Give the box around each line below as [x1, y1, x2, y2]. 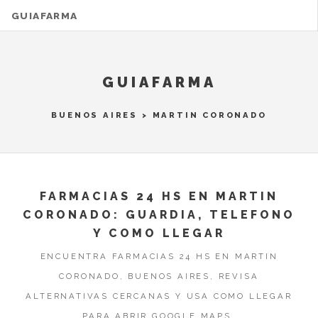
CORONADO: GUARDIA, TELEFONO [23, 208, 295, 221]
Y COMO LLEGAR [93, 226, 225, 240]
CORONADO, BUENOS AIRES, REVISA [59, 270, 259, 281]
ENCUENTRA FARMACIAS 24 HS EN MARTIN [40, 251, 278, 261]
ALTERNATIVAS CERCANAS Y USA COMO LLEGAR [26, 290, 292, 301]
